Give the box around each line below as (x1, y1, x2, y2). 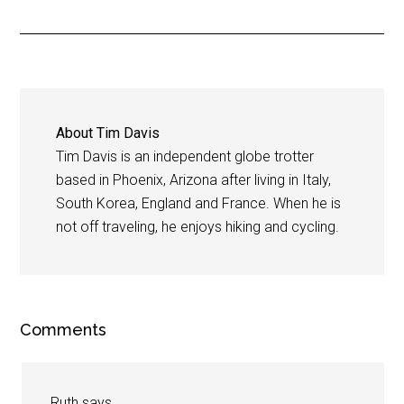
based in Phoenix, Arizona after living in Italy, (56, 170, 332, 188)
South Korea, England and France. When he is (56, 194, 342, 212)
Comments (20, 319, 107, 339)
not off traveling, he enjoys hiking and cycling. (56, 217, 340, 235)
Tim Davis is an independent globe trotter (56, 147, 315, 165)
